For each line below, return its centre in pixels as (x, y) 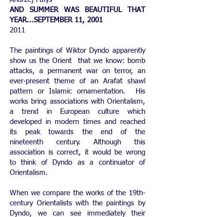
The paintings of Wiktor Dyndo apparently (77, 51)
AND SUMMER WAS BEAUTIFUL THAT (77, 10)
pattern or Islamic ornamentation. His (77, 91)
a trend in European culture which (77, 112)
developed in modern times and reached (77, 122)
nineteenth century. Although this (77, 142)
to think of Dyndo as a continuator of (77, 163)
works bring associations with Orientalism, (77, 101)
